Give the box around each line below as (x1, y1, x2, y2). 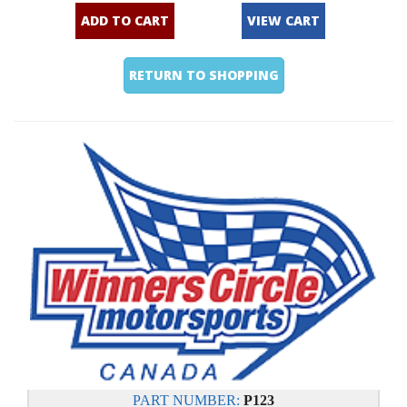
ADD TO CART (81, 12, 170, 29)
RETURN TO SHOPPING (129, 66, 280, 84)
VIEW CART (247, 12, 321, 29)
